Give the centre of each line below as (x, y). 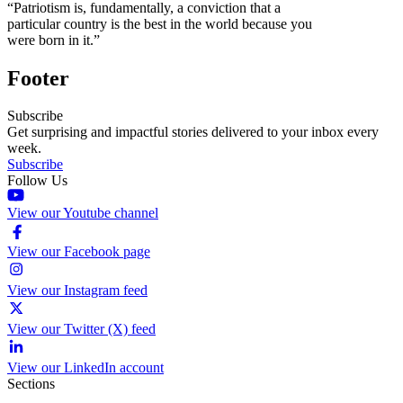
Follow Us (37, 181)
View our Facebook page (79, 252)
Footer (38, 78)
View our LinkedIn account (85, 368)
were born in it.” (54, 40)
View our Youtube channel (83, 213)
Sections (31, 384)
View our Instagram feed (77, 291)
